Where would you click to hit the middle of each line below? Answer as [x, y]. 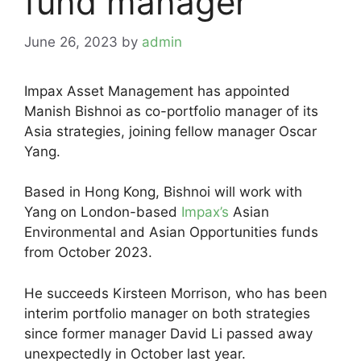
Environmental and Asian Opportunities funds [171, 232]
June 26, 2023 [71, 41]
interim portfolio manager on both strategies [167, 313]
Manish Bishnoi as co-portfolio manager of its [171, 111]
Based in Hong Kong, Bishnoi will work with [163, 192]
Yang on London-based [103, 212]
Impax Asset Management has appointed [157, 91]
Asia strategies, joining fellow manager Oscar [170, 131]
